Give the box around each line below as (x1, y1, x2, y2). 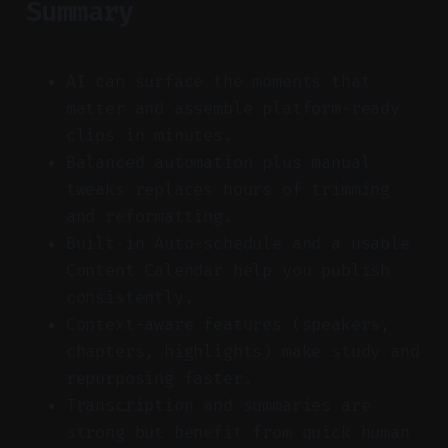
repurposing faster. (65, 367, 253, 389)
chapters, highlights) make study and (65, 340, 420, 362)
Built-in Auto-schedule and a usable (65, 232, 410, 254)
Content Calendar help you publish (65, 259, 391, 281)
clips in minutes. (65, 124, 233, 146)
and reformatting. (65, 205, 233, 227)
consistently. (65, 286, 194, 308)
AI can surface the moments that (65, 70, 371, 92)
